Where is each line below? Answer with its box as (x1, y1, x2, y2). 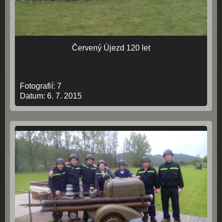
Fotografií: (20, 82, 57, 90)
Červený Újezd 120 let (72, 44, 150, 52)
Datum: (20, 92, 47, 100)
